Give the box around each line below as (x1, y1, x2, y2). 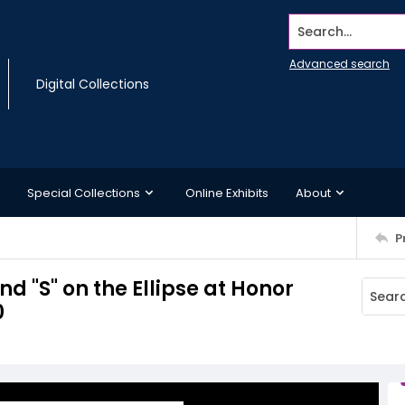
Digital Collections (36, 75, 149, 93)
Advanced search (289, 56, 390, 71)
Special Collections (27, 184, 140, 202)
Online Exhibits (185, 184, 268, 202)
